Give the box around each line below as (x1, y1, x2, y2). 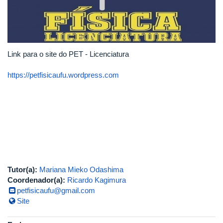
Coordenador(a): (7, 176, 65, 185)
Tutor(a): (7, 165, 37, 174)
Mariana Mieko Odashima (39, 165, 123, 174)
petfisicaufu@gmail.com (17, 186, 96, 195)
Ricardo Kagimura (67, 176, 126, 185)
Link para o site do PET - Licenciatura (7, 49, 131, 58)
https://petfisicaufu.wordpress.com (7, 70, 119, 79)
